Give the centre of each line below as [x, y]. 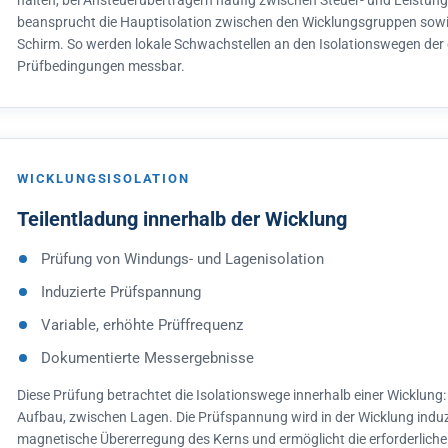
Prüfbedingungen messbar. [101, 66]
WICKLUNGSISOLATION [103, 178]
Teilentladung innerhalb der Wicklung [182, 219]
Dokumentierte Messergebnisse [147, 358]
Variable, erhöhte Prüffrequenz [142, 325]
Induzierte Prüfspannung [121, 292]
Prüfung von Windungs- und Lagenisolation [182, 259]
